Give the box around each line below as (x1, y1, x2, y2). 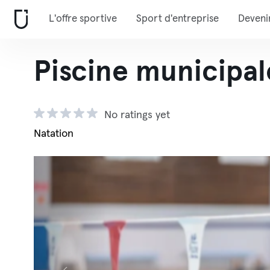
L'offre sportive (49, 14, 117, 24)
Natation (34, 128, 74, 139)
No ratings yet (104, 110, 170, 121)
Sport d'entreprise (136, 14, 219, 24)
